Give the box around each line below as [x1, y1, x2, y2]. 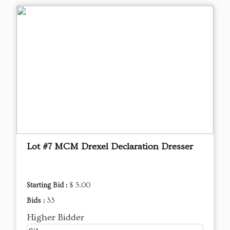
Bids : [27, 197, 47, 205]
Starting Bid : [27, 181, 69, 190]
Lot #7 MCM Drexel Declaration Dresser [27, 141, 193, 152]
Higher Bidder [27, 212, 84, 223]
